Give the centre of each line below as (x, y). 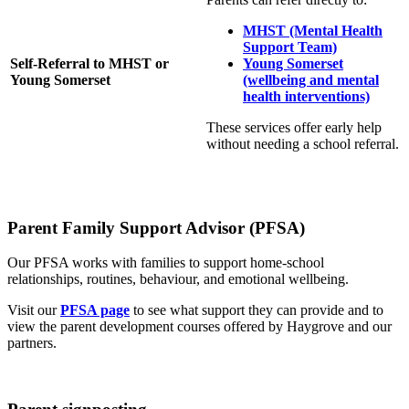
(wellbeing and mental (311, 79)
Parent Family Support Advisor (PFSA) (156, 227)
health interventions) (306, 96)
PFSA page (95, 310)
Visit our (34, 310)
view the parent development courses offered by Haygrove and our (199, 327)
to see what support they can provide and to (257, 310)
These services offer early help (294, 127)
